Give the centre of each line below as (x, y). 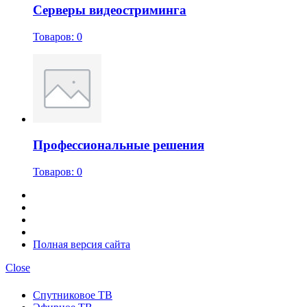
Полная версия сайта (82, 245)
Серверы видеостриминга (110, 10)
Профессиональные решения (119, 145)
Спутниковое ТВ (73, 295)
